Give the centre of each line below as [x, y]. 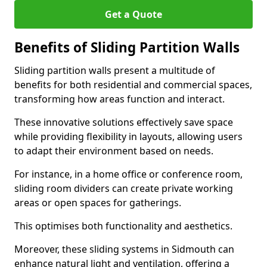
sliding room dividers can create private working [124, 188]
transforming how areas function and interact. [119, 99]
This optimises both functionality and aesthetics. [123, 226]
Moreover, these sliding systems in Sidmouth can [124, 249]
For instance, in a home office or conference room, [128, 174]
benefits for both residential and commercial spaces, [133, 85]
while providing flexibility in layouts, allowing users [128, 136]
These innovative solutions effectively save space [124, 122]
